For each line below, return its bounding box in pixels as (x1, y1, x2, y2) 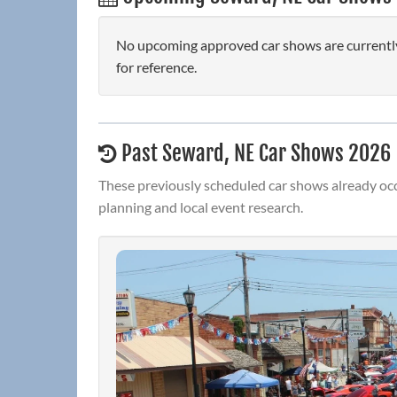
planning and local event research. (98, 198, 303, 216)
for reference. (116, 58, 197, 76)
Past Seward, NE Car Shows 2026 (117, 140, 391, 167)
